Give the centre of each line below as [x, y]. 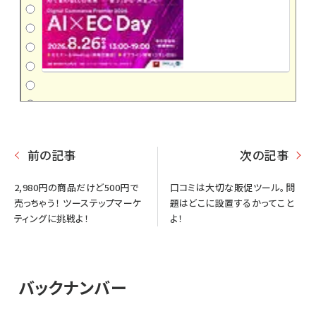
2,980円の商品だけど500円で [77, 187]
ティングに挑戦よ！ [52, 218]
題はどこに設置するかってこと [232, 202]
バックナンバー [72, 287]
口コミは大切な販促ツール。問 [232, 187]
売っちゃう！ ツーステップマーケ [78, 202]
